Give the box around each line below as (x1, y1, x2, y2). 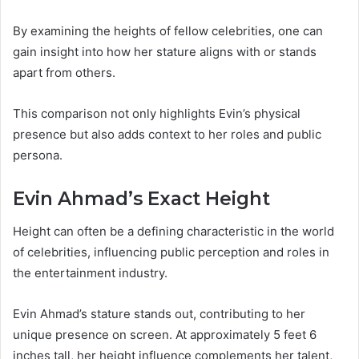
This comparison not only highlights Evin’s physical (13, 106, 301, 122)
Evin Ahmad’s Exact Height (13, 188, 270, 211)
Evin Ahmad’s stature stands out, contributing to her (13, 305, 305, 321)
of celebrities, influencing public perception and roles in (13, 244, 329, 260)
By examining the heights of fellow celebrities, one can (13, 23, 323, 39)
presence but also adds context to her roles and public (13, 127, 321, 143)
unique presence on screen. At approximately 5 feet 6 (13, 326, 317, 342)
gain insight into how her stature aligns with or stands (13, 44, 317, 60)
